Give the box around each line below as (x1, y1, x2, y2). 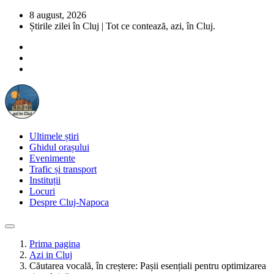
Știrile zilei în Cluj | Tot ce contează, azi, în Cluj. (29, 21, 215, 31)
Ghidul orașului (29, 142, 89, 152)
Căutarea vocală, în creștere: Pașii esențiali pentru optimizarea (29, 261, 266, 271)
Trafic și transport (29, 164, 97, 174)
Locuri (29, 186, 55, 196)
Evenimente (29, 153, 75, 163)
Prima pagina (29, 239, 80, 249)
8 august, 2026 (29, 10, 86, 20)
